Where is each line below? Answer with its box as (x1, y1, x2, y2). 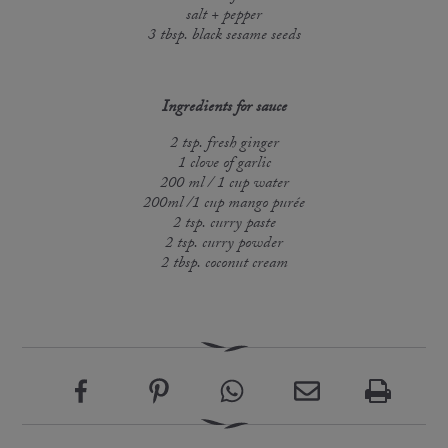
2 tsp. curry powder (165, 230, 283, 258)
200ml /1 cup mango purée (143, 190, 305, 218)
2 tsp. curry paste (172, 210, 276, 238)
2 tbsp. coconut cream (160, 250, 288, 278)
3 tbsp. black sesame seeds (147, 22, 301, 50)
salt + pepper (186, 2, 262, 30)
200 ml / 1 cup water (159, 170, 289, 198)
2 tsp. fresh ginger (169, 130, 279, 158)
